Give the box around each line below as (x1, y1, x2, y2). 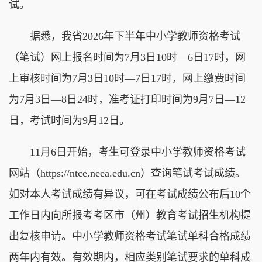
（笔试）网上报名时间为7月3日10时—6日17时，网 (9, 51, 246, 63)
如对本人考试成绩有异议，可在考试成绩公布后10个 (9, 188, 251, 200)
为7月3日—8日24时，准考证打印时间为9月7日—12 (9, 93, 246, 105)
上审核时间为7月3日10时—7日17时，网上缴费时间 (9, 72, 246, 84)
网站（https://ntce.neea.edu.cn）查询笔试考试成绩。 (9, 167, 246, 179)
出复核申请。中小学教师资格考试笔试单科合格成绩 (9, 230, 251, 242)
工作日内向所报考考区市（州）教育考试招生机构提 (9, 209, 251, 221)
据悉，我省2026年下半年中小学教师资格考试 (9, 30, 240, 42)
